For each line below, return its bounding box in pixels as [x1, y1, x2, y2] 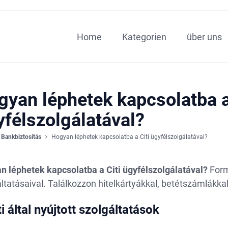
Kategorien [122, 31, 166, 42]
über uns [186, 31, 222, 42]
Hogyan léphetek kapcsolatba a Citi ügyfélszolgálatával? [51, 133, 208, 140]
